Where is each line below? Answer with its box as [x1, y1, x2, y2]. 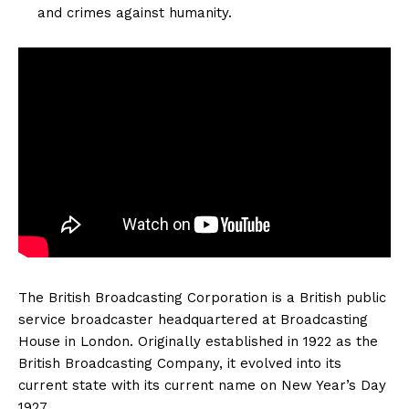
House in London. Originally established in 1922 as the [18, 333, 378, 351]
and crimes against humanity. [37, 4, 232, 21]
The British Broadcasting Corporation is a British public [18, 289, 386, 307]
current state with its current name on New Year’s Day [18, 377, 386, 394]
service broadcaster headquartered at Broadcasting [18, 311, 368, 329]
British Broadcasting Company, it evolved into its [18, 355, 341, 372]
